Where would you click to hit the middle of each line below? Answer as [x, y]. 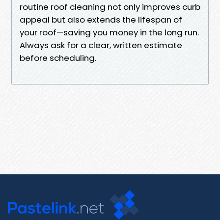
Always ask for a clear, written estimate [101, 45]
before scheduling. [58, 58]
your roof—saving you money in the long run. [109, 32]
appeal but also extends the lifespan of [101, 19]
